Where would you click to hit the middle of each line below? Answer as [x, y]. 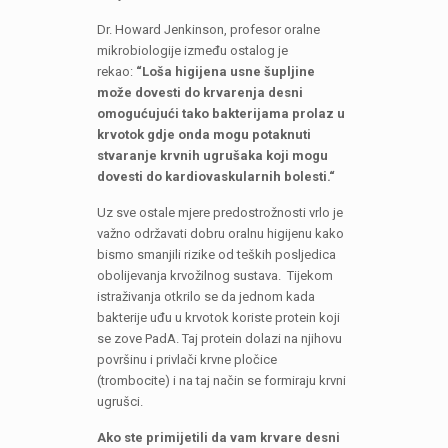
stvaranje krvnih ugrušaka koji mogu [212, 156]
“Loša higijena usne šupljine [225, 72]
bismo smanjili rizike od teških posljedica [216, 255]
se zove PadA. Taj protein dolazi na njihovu [219, 339]
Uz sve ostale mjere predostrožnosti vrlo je [219, 213]
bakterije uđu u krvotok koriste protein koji [218, 318]
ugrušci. [119, 402]
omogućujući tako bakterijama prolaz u [220, 114]
